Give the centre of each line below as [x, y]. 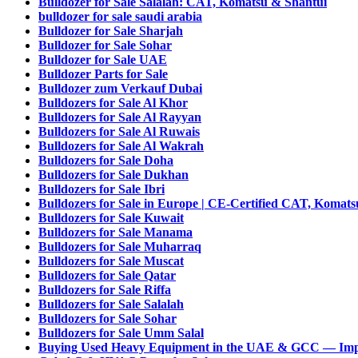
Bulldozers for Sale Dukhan [113, 175]
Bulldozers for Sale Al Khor [113, 103]
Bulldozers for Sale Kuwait [111, 218]
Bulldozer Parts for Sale [103, 74]
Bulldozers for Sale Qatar [107, 275]
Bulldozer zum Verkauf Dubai [120, 88]
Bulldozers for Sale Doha [106, 160]
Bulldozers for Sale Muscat [111, 261]
